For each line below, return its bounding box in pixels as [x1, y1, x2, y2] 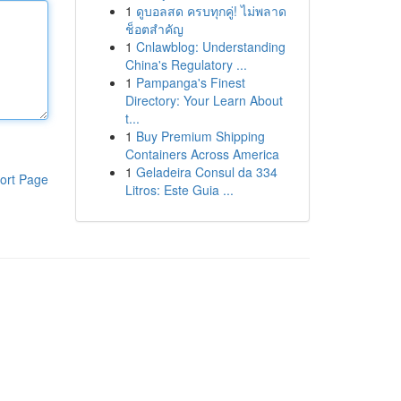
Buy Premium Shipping [135, 127, 265, 145]
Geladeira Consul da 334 [135, 163, 277, 181]
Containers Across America [124, 145, 279, 163]
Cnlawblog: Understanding [135, 38, 286, 55]
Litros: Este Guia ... [124, 181, 234, 199]
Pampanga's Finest [135, 73, 245, 91]
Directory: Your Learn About [124, 91, 283, 109]
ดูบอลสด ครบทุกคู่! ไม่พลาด [135, 2, 286, 20]
